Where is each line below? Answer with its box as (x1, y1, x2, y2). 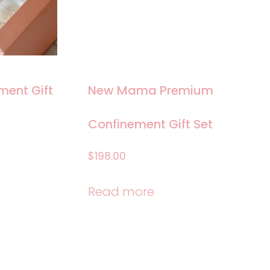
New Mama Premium (88, 82, 214, 99)
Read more (88, 183, 155, 200)
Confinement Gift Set (88, 116, 213, 133)
